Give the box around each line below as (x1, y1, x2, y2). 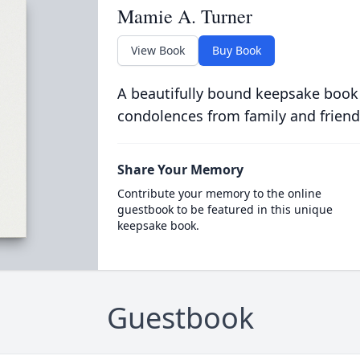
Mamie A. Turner (117, 3, 252, 29)
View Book (130, 43, 185, 58)
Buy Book (211, 43, 261, 58)
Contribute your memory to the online (117, 186, 321, 201)
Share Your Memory (117, 161, 243, 178)
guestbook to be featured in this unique (117, 202, 333, 217)
